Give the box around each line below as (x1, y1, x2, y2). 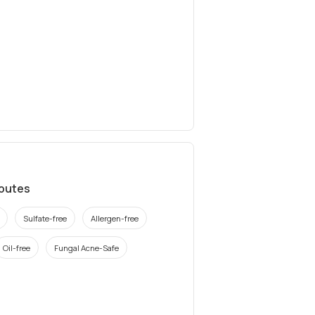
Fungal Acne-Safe (54, 242, 119, 253)
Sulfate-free (22, 212, 67, 224)
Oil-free (3, 242, 30, 253)
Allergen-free (90, 212, 139, 224)
